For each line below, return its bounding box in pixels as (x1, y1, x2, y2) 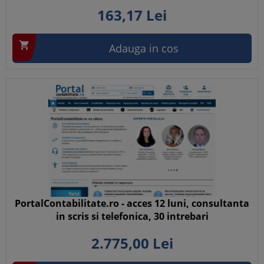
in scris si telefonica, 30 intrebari (55, 210, 209, 223)
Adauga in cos (109, 41, 179, 55)
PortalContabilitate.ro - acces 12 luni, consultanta (15, 197, 249, 210)
